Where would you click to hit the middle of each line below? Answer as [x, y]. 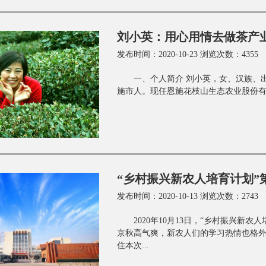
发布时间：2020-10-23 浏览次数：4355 [188, 54]
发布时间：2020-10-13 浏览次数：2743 [188, 196]
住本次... [133, 246]
